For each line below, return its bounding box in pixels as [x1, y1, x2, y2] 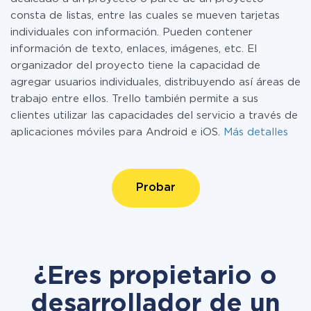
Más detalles [224, 128, 288, 137]
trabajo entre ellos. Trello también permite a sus [10, 94, 258, 103]
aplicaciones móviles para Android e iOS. [10, 128, 224, 137]
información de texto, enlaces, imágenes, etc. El [10, 44, 257, 53]
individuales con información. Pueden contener [10, 28, 253, 37]
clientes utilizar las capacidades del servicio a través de [10, 111, 298, 120]
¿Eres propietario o [34, 266, 277, 288]
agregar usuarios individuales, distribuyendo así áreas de [10, 78, 301, 87]
